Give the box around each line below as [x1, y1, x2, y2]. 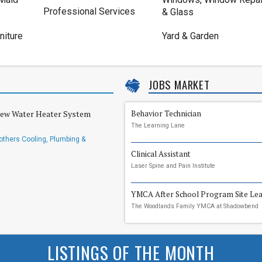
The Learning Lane [130, 122, 185, 129]
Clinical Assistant [130, 149, 191, 159]
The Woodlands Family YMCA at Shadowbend [130, 202, 258, 210]
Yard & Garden [161, 30, 219, 42]
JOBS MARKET [148, 77, 210, 92]
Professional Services [43, 6, 135, 17]
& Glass [161, 6, 194, 18]
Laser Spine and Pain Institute [130, 162, 215, 170]
